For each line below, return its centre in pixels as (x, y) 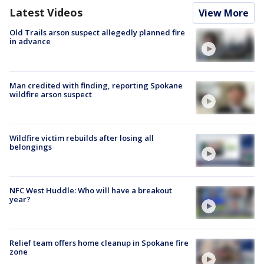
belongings (31, 146)
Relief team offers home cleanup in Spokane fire (99, 243)
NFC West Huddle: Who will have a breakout (91, 191)
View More (224, 13)
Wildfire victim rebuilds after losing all (82, 138)
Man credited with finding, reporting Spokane (96, 85)
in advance (30, 42)
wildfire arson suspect (51, 94)
